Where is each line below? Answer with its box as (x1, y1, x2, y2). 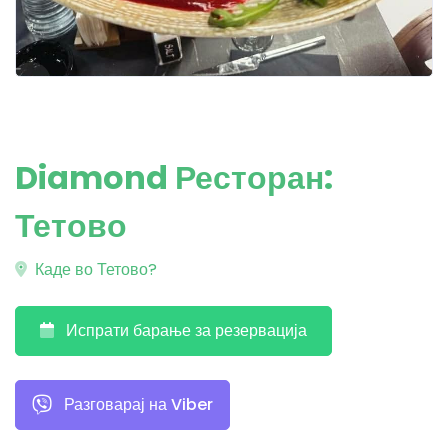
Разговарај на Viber (60, 393, 213, 416)
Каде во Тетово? (31, 258, 157, 281)
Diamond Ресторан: (15, 155, 333, 200)
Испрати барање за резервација (66, 319, 307, 342)
